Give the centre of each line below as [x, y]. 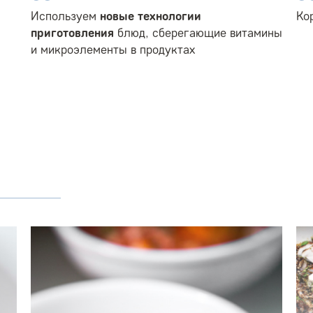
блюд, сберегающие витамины [198, 32]
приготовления [72, 32]
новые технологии [151, 16]
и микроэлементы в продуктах [113, 49]
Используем [65, 16]
